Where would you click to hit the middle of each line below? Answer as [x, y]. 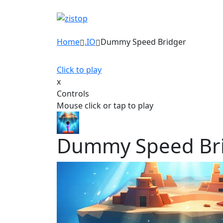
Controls [73, 94]
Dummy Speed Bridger [143, 42]
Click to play [79, 70]
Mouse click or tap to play [105, 106]
